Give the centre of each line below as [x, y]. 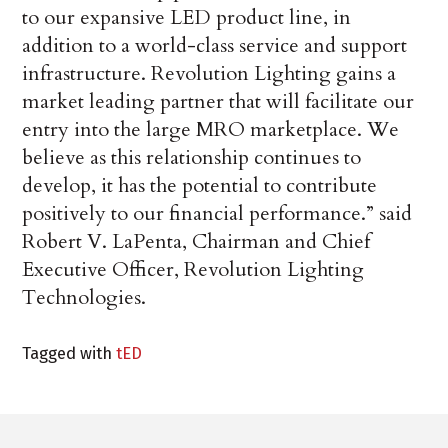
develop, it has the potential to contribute [200, 186]
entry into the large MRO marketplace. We [211, 130]
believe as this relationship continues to [192, 158]
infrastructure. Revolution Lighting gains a [209, 74]
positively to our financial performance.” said [217, 214]
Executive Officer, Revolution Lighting [193, 270]
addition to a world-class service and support [215, 46]
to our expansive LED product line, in [187, 18]
